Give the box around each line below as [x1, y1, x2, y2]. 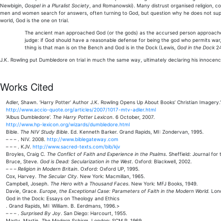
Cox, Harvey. [6, 173, 38, 179]
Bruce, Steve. [6, 158, 40, 164]
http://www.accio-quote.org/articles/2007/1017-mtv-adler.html [6, 107, 156, 112]
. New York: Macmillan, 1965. [77, 173, 145, 179]
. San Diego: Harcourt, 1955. [61, 210, 127, 216]
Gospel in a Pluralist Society [25, 2, 89, 8]
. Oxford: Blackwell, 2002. [132, 158, 192, 164]
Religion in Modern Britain [18, 166, 77, 172]
